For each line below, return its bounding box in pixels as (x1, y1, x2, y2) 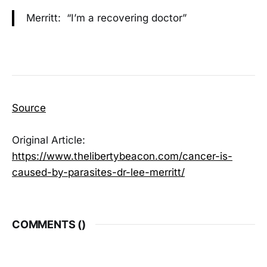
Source (12, 101, 46, 114)
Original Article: (12, 133, 85, 146)
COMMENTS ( (12, 218, 82, 231)
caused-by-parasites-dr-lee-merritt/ (12, 166, 185, 178)
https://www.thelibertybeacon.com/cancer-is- (12, 150, 232, 162)
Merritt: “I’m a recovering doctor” (26, 12, 187, 24)
